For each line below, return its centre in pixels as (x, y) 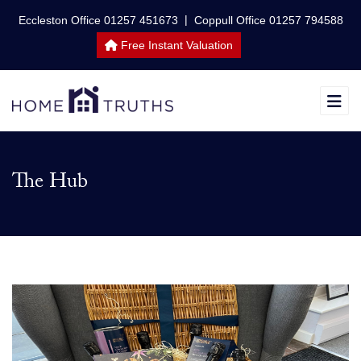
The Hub (50, 184)
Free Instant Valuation (175, 45)
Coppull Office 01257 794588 (268, 21)
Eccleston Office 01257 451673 (98, 21)
